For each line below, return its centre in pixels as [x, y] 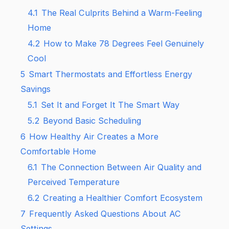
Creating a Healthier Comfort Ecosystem [123, 198]
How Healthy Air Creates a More [94, 136]
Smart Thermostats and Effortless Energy [111, 74]
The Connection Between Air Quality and [121, 167]
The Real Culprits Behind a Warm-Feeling [122, 13]
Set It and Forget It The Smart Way [110, 105]
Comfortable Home [59, 151]
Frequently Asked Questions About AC [105, 213]
